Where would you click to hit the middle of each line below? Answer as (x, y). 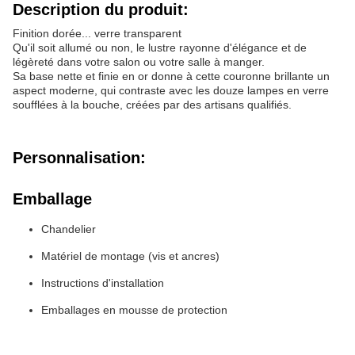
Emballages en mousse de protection (134, 310)
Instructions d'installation (103, 283)
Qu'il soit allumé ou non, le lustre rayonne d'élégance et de (160, 48)
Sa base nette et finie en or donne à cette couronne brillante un (171, 76)
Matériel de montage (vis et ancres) (130, 256)
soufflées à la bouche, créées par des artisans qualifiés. (152, 105)
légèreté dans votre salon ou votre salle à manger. (139, 62)
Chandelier (69, 229)
